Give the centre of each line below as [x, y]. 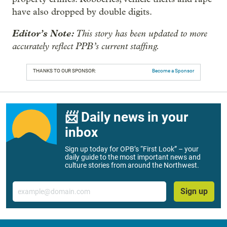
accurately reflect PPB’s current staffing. [86, 46]
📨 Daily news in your [126, 117]
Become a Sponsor [173, 70]
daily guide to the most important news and [133, 157]
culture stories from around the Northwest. [132, 165]
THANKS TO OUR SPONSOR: [64, 70]
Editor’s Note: [44, 33]
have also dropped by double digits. [82, 12]
